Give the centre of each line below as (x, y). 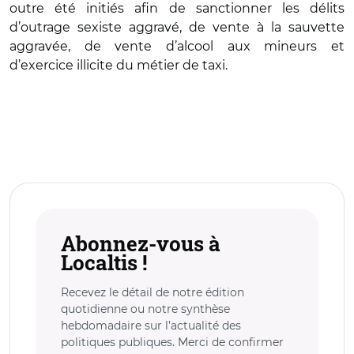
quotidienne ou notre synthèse (145, 309)
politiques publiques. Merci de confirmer (172, 342)
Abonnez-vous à (141, 243)
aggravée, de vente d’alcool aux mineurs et (177, 46)
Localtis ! (104, 262)
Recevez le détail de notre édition (153, 292)
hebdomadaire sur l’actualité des (151, 326)
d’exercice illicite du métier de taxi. (119, 65)
